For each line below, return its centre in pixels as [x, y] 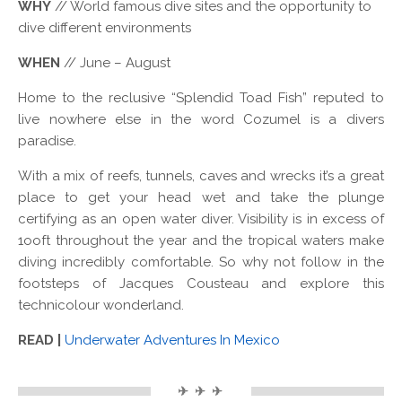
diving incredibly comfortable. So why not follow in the [201, 262]
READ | [41, 340]
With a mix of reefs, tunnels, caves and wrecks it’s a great [201, 175]
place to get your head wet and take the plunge [201, 197]
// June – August [115, 62]
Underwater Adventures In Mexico [172, 340]
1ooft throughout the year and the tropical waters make [201, 240]
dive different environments [105, 27]
